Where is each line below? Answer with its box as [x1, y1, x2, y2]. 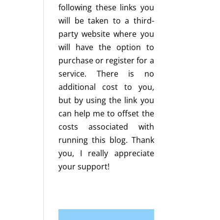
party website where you [58, 28, 154, 39]
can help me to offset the [58, 108, 154, 119]
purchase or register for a [58, 55, 154, 66]
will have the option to [58, 42, 154, 53]
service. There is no [58, 68, 154, 79]
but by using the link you [58, 95, 154, 106]
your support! [58, 161, 110, 172]
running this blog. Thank [58, 135, 154, 145]
